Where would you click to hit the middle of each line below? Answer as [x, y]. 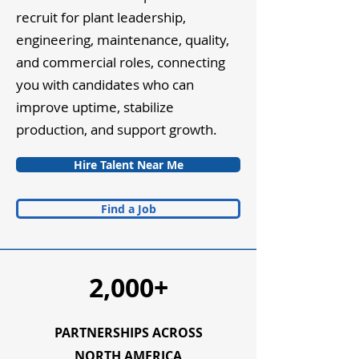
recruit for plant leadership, [101, 17]
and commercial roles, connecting [121, 62]
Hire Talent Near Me [128, 165]
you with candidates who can [105, 85]
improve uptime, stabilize [95, 107]
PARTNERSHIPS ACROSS [128, 333]
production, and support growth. [117, 129]
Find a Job [128, 209]
